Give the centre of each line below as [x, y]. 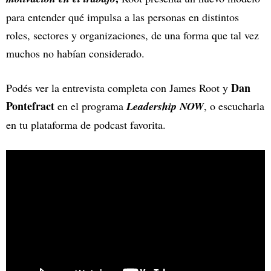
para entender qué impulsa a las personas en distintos [122, 17]
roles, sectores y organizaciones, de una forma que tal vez [132, 35]
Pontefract [30, 106]
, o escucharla [234, 106]
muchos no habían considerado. [75, 54]
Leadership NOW [165, 106]
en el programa [90, 106]
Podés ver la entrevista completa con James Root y [119, 88]
